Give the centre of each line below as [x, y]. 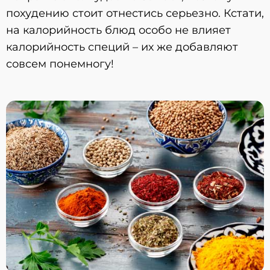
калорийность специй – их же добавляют [122, 47]
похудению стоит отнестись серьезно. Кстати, [135, 13]
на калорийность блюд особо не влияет [118, 30]
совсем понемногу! [60, 64]
